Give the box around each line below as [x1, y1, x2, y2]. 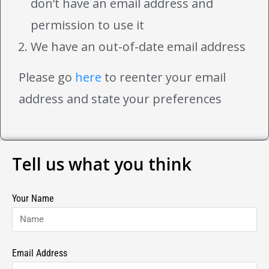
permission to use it [31, 16, 144, 33]
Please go [19, 68, 75, 85]
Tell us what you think [12, 152, 192, 175]
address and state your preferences [19, 90, 222, 107]
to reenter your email [101, 68, 226, 85]
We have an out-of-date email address [31, 38, 246, 55]
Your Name [12, 192, 54, 204]
